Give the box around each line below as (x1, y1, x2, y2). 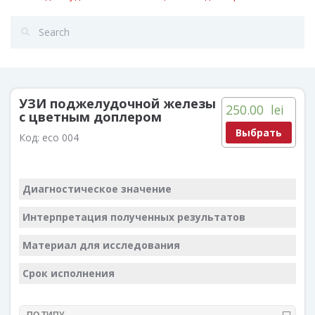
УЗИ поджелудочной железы (19, 95, 216, 112)
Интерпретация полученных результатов (22, 210, 245, 224)
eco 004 (42, 131, 79, 144)
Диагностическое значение (22, 182, 172, 195)
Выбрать (236, 125, 282, 139)
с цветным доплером (19, 108, 162, 125)
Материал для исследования (22, 238, 180, 252)
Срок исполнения (22, 266, 115, 280)
